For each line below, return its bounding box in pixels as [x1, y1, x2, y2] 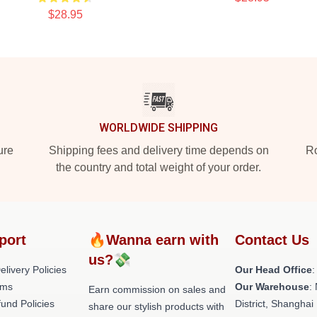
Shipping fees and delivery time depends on [48, 144, 269, 156]
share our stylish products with [88, 301, 225, 312]
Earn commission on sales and [88, 284, 226, 295]
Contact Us [235, 232, 310, 248]
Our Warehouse [235, 281, 310, 292]
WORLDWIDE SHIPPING [99, 121, 218, 134]
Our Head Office [235, 264, 313, 275]
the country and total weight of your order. [56, 161, 261, 173]
